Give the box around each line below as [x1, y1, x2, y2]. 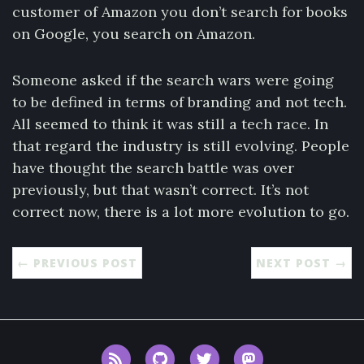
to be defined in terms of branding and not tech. [12, 93, 347, 111]
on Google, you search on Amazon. [12, 24, 255, 43]
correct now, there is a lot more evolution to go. [12, 202, 349, 221]
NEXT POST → [256, 255, 347, 271]
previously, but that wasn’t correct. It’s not [12, 180, 309, 199]
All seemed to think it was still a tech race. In [12, 115, 328, 133]
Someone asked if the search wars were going [12, 71, 334, 89]
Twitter [222, 344, 265, 359]
